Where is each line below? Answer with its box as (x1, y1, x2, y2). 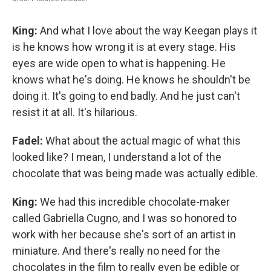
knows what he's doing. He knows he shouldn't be (12, 73, 250, 87)
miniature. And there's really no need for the (12, 244, 220, 258)
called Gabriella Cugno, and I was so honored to (12, 212, 237, 225)
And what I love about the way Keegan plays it (38, 24, 257, 38)
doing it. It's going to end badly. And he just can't (12, 90, 240, 103)
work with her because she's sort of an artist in (12, 228, 236, 241)
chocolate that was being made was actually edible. (12, 167, 258, 180)
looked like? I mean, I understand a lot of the (12, 151, 221, 164)
